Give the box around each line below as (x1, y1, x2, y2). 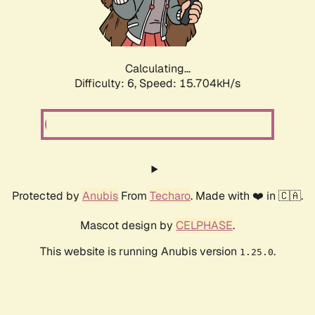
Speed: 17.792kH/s (139, 76, 240, 91)
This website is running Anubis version (39, 244, 240, 259)
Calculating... (124, 61, 191, 77)
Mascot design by (80, 218, 176, 233)
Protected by (12, 188, 82, 204)
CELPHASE (176, 218, 233, 233)
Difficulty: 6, (75, 76, 139, 91)
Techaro (150, 188, 191, 204)
